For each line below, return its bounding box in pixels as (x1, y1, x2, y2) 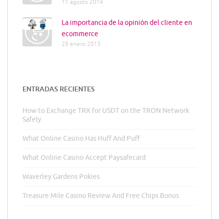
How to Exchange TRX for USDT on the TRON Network (22, 107, 189, 115)
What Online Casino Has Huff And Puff (22, 134, 140, 143)
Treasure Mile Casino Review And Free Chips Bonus (22, 192, 179, 200)
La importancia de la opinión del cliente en (62, 19, 192, 27)
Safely (22, 115, 41, 124)
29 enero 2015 (62, 41, 101, 48)
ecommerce (62, 30, 98, 39)
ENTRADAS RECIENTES (22, 85, 95, 93)
